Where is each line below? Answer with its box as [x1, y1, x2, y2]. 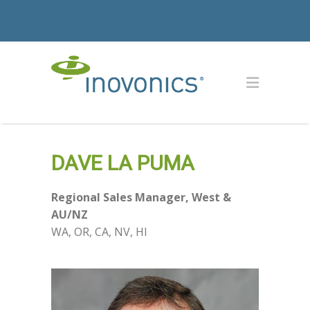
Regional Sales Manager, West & [51, 190, 231, 205]
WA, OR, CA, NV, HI [51, 224, 147, 239]
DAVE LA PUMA [51, 151, 194, 175]
